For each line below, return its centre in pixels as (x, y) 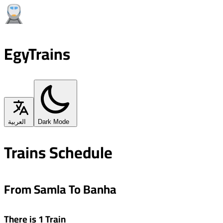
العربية (17, 121)
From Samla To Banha (60, 189)
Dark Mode (54, 121)
